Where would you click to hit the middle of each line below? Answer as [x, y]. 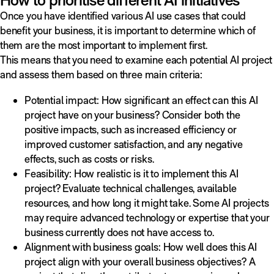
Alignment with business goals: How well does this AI [141, 246]
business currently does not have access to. [119, 232]
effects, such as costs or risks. [89, 158]
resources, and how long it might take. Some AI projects [147, 202]
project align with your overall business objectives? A [140, 261]
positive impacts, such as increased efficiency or [131, 129]
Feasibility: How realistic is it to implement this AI [131, 173]
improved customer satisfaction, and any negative [134, 144]
